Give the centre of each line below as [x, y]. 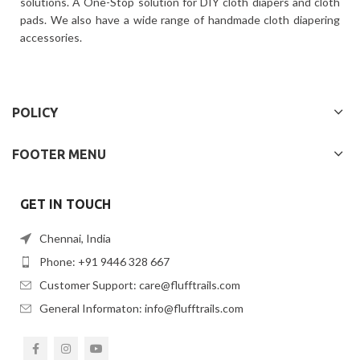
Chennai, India [75, 238]
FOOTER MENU [59, 154]
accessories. [51, 37]
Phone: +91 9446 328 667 [104, 261]
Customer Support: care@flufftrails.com [140, 284]
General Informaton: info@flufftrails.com [141, 308]
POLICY [35, 112]
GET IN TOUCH [65, 204]
